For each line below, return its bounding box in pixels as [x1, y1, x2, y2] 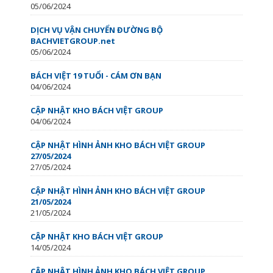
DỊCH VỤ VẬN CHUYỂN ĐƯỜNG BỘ [30, 24, 163, 35]
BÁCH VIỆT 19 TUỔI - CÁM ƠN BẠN [30, 69, 161, 81]
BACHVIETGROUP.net [30, 35, 115, 46]
